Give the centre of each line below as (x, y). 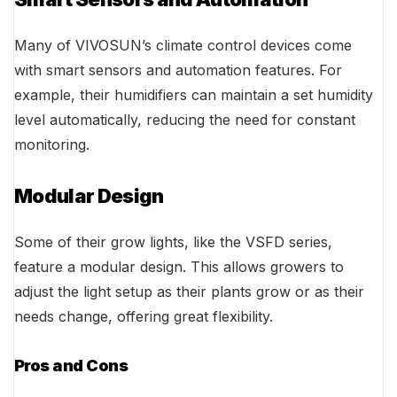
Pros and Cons (71, 366)
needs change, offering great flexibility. (144, 317)
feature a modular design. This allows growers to (179, 267)
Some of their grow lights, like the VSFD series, (173, 242)
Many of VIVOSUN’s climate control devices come (183, 46)
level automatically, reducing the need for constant (185, 120)
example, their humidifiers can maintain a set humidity (194, 95)
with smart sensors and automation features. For (178, 70)
